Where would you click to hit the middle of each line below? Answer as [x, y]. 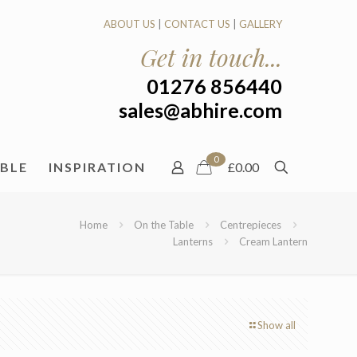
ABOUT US [129, 24]
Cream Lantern [273, 241]
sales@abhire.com [200, 110]
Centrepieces [251, 225]
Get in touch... [211, 57]
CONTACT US [197, 24]
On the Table [164, 225]
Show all [277, 325]
